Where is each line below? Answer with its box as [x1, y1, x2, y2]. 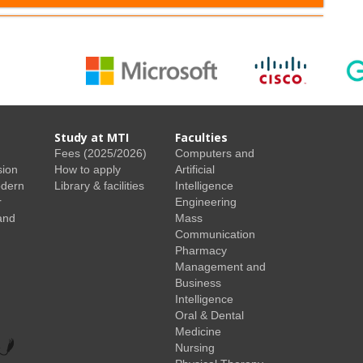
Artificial [174, 162, 215, 176]
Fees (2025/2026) [54, 146, 147, 160]
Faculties [174, 129, 228, 145]
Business [174, 275, 221, 289]
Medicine [174, 324, 221, 338]
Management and [174, 259, 266, 273]
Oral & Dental [174, 308, 244, 322]
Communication [174, 227, 255, 241]
